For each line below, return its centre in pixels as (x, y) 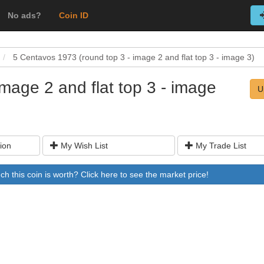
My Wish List (83, 146)
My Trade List (220, 146)
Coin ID (74, 15)
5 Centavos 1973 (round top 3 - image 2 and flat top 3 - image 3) (134, 57)
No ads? (24, 15)
